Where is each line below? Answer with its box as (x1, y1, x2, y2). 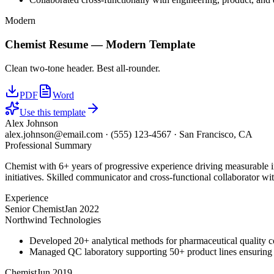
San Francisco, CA (179, 128, 253, 139)
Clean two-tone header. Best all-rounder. (5, 62, 160, 73)
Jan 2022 (64, 203, 99, 214)
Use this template (20, 106, 86, 117)
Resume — (46, 37, 106, 51)
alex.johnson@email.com (5, 128, 103, 139)
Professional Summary (5, 139, 92, 150)
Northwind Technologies (5, 214, 101, 225)
